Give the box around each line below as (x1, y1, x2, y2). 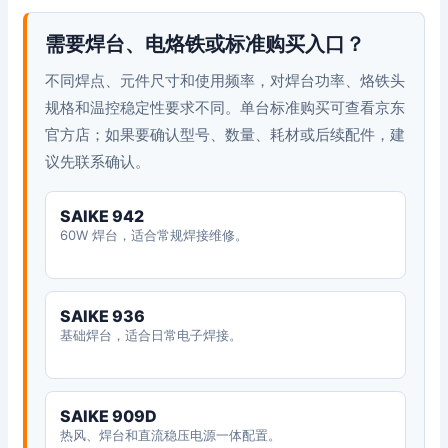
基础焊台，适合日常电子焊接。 (59, 326, 242, 343)
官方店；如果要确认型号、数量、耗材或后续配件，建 (44, 124, 405, 144)
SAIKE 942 (59, 205, 144, 226)
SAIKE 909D (59, 405, 157, 426)
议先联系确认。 (44, 151, 150, 171)
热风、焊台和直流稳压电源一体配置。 (59, 426, 281, 443)
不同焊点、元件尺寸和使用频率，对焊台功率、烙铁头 (44, 70, 405, 90)
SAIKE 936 (59, 305, 145, 326)
